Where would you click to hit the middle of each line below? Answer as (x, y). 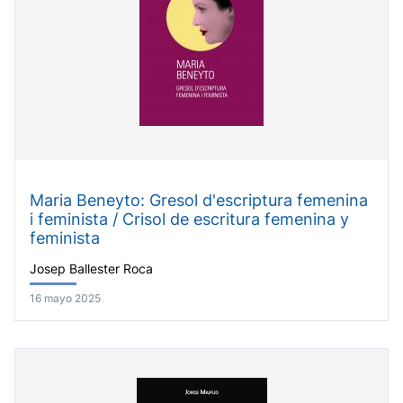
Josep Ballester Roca (91, 269)
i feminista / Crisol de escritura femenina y (189, 219)
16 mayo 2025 (65, 299)
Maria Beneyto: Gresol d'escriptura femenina (199, 200)
